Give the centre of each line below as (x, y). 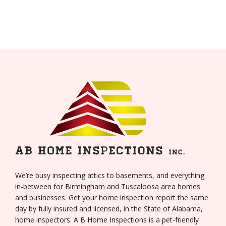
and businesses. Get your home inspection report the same (112, 197)
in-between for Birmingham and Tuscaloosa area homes (108, 186)
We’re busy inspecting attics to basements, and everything (110, 175)
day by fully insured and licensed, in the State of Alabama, (109, 209)
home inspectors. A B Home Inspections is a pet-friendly (107, 220)
